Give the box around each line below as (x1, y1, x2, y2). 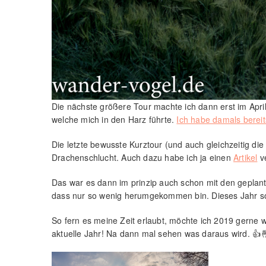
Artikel (233, 151, 258, 163)
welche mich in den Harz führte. (52, 113, 177, 125)
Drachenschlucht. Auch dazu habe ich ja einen (52, 151, 233, 163)
